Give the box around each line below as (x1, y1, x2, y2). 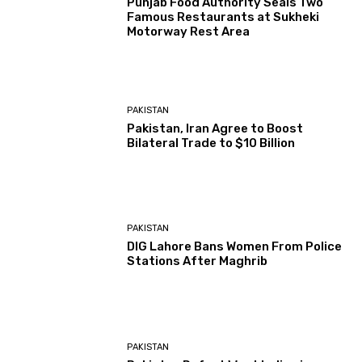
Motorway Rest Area (127, 24, 250, 40)
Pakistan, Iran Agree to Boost (127, 120, 304, 136)
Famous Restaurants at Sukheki (127, 10, 320, 25)
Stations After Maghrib (127, 254, 268, 269)
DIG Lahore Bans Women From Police (127, 239, 343, 255)
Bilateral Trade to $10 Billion (127, 135, 296, 150)
